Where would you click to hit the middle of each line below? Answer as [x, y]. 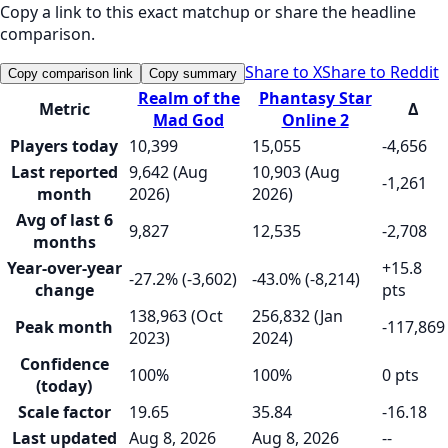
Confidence [64, 363]
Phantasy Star [315, 97]
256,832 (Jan [297, 315]
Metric [64, 108]
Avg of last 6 [64, 219]
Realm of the [188, 97]
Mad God [188, 119]
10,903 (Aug [296, 171]
